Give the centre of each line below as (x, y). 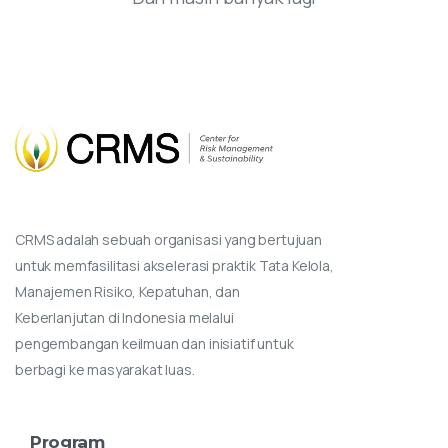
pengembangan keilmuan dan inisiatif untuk (154, 344)
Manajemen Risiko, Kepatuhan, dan (127, 292)
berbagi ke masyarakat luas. (105, 370)
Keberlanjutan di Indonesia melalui (124, 318)
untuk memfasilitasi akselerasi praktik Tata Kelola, (174, 266)
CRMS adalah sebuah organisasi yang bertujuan (168, 240)
